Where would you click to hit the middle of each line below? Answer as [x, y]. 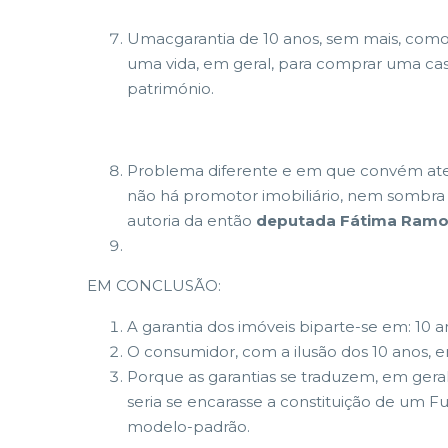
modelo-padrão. [188, 426]
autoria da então [191, 220]
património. [170, 88]
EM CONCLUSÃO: [154, 285]
